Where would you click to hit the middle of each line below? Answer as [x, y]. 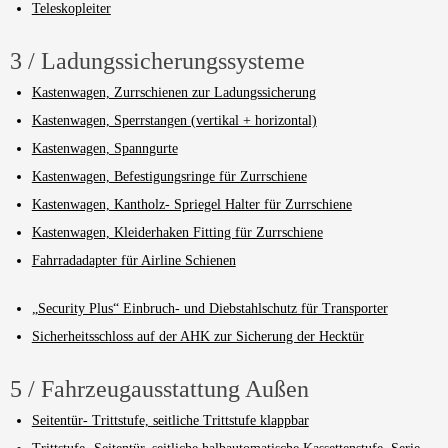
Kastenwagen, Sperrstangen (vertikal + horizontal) [174, 120]
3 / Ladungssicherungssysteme [157, 60]
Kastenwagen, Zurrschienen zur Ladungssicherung [173, 92]
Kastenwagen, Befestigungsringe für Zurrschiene [169, 176]
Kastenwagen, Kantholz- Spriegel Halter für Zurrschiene [191, 204]
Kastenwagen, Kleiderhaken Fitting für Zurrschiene [177, 232]
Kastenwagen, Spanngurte [104, 148]
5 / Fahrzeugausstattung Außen [159, 388]
